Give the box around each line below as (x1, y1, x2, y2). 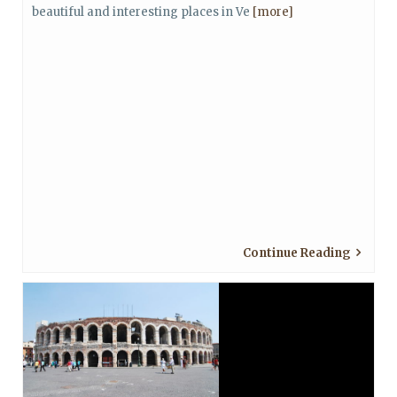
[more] (253, 4, 293, 19)
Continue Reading (243, 245, 351, 261)
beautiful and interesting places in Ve (32, 4, 253, 19)
